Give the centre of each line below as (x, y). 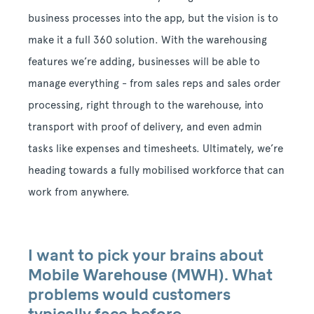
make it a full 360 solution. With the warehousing (148, 40)
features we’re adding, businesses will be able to (144, 62)
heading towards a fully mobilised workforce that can (156, 171)
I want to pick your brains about (146, 256)
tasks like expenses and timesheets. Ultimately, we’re (156, 149)
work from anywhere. (79, 192)
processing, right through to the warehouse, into (146, 105)
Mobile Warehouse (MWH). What (150, 275)
